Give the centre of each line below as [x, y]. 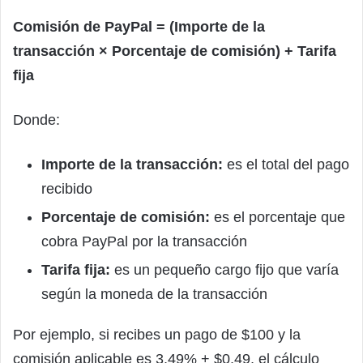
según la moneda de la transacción [154, 294]
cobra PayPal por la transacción [144, 241]
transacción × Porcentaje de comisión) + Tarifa [175, 51]
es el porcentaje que [278, 217]
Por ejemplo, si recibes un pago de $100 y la [157, 334]
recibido [67, 188]
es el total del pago [286, 164]
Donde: [36, 120]
